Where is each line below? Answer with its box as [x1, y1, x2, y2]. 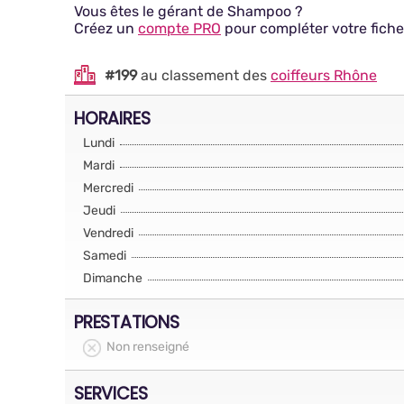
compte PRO [138, 20, 221, 37]
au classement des [137, 66, 271, 84]
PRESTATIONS [74, 309, 179, 335]
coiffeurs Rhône [271, 66, 377, 84]
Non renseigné [106, 339, 189, 354]
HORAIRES [74, 106, 151, 131]
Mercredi [83, 180, 133, 196]
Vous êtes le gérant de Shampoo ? [74, 3, 303, 20]
